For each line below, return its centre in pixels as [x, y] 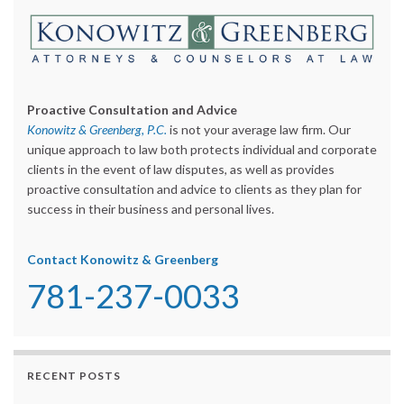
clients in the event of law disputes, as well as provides [181, 169]
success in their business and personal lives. [151, 208]
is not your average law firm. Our [259, 129]
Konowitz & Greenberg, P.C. [97, 129]
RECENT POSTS [74, 375]
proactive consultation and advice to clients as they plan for [194, 188]
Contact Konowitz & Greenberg [123, 259]
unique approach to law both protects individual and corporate [202, 149]
